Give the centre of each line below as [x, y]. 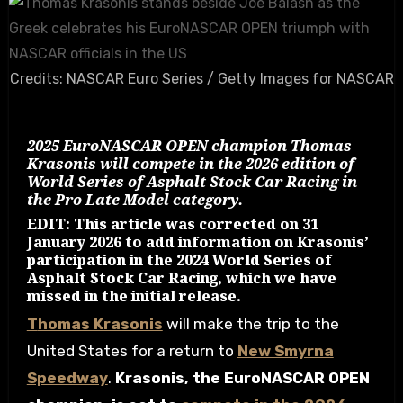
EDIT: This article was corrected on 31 [172, 224]
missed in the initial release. [134, 296]
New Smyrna [285, 351]
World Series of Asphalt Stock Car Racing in [192, 182]
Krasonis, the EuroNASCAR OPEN [242, 378]
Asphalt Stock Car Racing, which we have [181, 278]
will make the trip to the [251, 324]
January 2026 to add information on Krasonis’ [197, 242]
